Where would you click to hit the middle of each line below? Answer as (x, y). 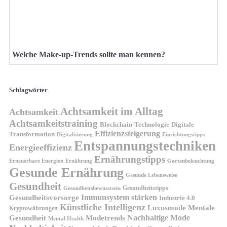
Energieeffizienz (41, 147)
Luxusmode (167, 207)
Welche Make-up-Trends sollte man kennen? (89, 54)
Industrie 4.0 (177, 198)
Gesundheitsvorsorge (44, 197)
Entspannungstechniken (145, 146)
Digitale (183, 124)
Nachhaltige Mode (159, 217)
